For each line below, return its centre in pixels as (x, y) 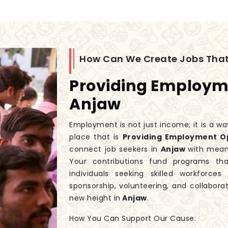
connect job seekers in (115, 149)
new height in (95, 198)
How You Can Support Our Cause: (133, 219)
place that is (96, 137)
